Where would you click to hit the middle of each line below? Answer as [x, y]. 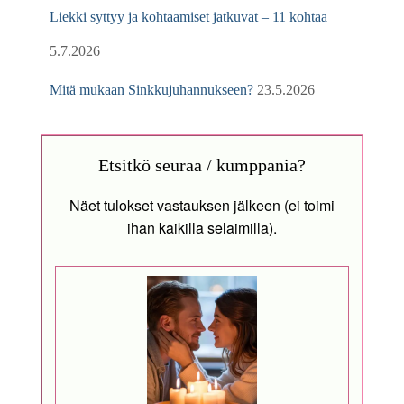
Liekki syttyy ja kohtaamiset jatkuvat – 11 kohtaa [188, 16]
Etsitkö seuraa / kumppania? [202, 165]
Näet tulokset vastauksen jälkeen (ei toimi [202, 205]
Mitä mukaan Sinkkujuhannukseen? [151, 89]
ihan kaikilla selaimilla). [202, 227]
